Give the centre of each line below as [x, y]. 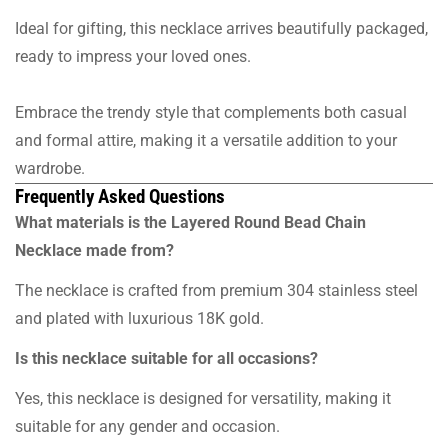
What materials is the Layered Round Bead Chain [190, 222]
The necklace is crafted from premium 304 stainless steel [216, 290]
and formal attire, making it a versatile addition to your [206, 140]
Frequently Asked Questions [120, 196]
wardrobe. [50, 168]
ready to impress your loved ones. [133, 56]
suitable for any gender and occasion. [147, 426]
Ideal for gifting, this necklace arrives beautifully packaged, [221, 28]
